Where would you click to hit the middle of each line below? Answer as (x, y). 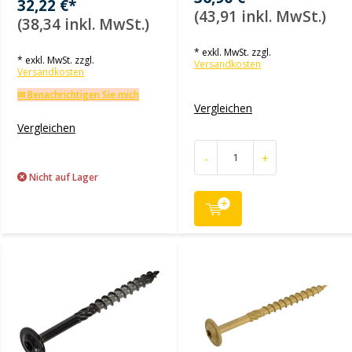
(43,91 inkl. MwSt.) (260, 16)
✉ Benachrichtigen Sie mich (78, 95)
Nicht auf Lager (62, 177)
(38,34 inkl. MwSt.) (83, 24)
